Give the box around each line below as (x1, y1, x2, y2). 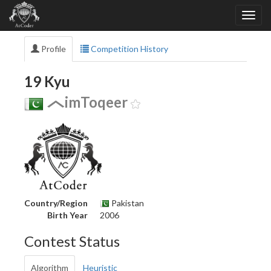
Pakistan (109, 197, 144, 208)
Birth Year (47, 209, 88, 220)
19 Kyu (24, 73, 70, 90)
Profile (39, 44, 66, 54)
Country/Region (24, 197, 88, 208)
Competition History (89, 44, 168, 54)
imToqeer (65, 93, 128, 111)
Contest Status (24, 232, 120, 250)
